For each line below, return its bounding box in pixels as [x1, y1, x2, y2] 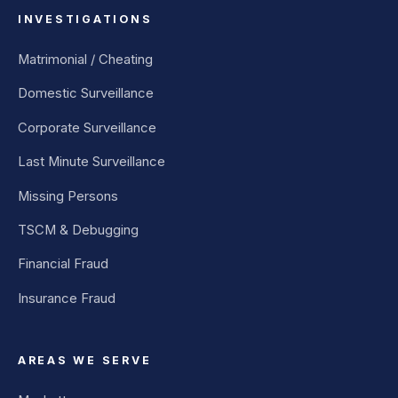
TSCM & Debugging [18, 221, 139, 238]
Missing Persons [18, 187, 118, 204]
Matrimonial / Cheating [18, 52, 153, 68]
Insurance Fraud [18, 290, 115, 306]
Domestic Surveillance [18, 85, 154, 102]
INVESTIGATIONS [18, 12, 153, 27]
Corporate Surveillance [18, 119, 156, 136]
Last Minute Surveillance [18, 154, 165, 171]
